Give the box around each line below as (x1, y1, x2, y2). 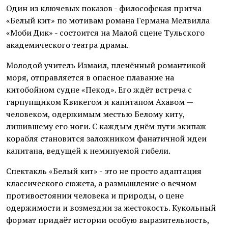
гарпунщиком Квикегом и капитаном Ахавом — (6, 96, 193, 107)
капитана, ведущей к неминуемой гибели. (6, 145, 170, 156)
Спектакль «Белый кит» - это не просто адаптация (6, 165, 202, 177)
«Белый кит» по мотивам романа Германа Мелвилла (6, 14, 210, 26)
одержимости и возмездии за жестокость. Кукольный (6, 202, 216, 213)
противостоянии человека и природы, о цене (6, 189, 184, 201)
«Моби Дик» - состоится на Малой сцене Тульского (6, 26, 205, 38)
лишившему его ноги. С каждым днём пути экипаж (6, 120, 206, 132)
